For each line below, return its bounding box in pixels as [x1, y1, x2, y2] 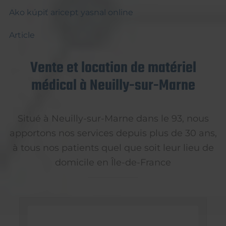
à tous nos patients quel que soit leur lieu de [12, 142, 214, 153]
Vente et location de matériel [30, 56, 196, 80]
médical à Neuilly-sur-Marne [31, 74, 195, 97]
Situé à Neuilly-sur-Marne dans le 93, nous [17, 112, 209, 124]
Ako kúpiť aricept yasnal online [9, 7, 133, 17]
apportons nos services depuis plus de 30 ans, [9, 127, 217, 138]
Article [9, 30, 35, 40]
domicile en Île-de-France [55, 156, 171, 167]
